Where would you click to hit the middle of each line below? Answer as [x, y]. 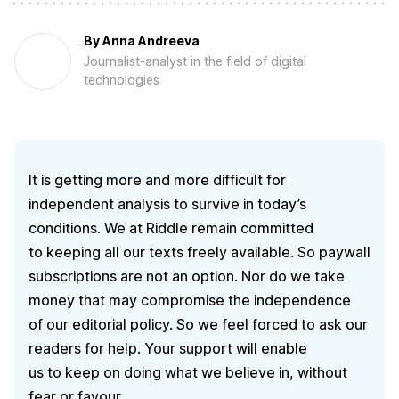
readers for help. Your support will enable [168, 348]
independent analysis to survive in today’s [167, 204]
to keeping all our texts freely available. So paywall [199, 252]
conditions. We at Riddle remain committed [171, 228]
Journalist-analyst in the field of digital [195, 61]
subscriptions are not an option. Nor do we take [187, 276]
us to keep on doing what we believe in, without [188, 372]
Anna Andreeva [151, 41]
